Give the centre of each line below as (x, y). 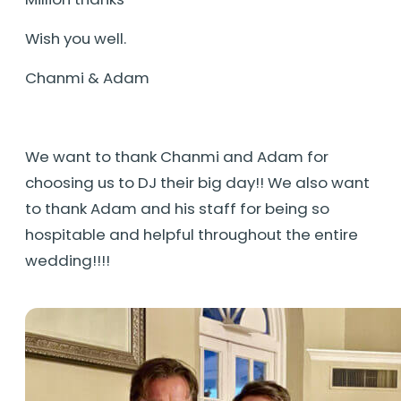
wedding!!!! (68, 260)
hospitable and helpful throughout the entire (192, 234)
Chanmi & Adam (87, 77)
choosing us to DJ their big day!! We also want (197, 182)
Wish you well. (77, 38)
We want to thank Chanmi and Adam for (177, 156)
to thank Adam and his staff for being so (177, 208)
